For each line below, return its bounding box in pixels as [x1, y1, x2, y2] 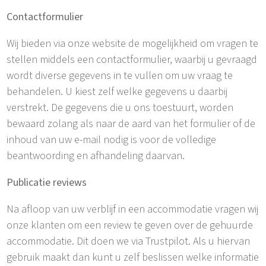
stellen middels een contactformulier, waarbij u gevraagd [7, 52, 258, 68]
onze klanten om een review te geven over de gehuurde [7, 218, 254, 233]
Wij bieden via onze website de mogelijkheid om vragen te [7, 36, 259, 52]
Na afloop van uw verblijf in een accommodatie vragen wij [7, 202, 259, 217]
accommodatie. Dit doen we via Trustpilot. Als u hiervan [7, 234, 251, 249]
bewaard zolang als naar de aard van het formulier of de [7, 116, 256, 132]
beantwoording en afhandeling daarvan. [7, 148, 185, 164]
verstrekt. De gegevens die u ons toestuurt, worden [7, 100, 234, 116]
